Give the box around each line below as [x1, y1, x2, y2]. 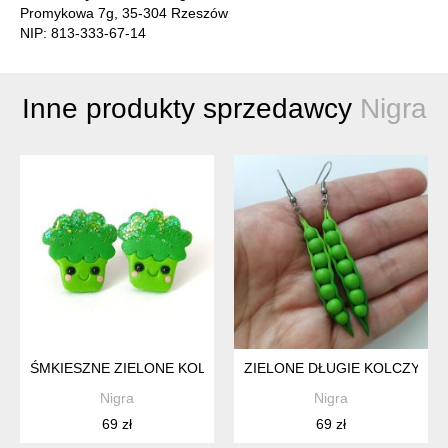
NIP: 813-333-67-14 [20, 25, 146, 42]
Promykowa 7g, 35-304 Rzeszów [20, 5, 228, 22]
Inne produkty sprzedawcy [21, 93, 360, 125]
